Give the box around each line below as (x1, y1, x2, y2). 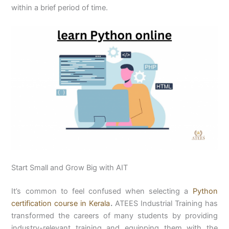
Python (192, 187, 218, 196)
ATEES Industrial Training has (112, 199, 218, 209)
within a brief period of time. (11, 3, 108, 13)
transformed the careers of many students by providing (11, 211, 218, 221)
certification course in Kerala (11, 199, 110, 209)
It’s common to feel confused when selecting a (11, 187, 193, 196)
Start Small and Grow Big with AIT (11, 163, 128, 173)
